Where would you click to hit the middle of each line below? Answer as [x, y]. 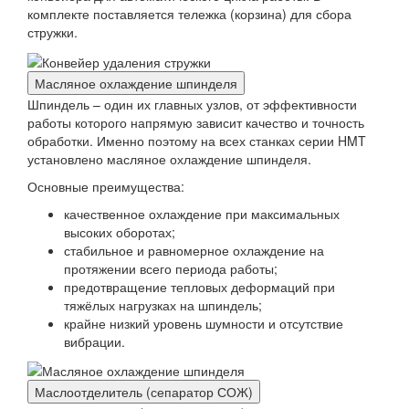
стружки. [52, 32]
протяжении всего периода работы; [171, 268]
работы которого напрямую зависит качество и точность [196, 122]
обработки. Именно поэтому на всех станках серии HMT [197, 140]
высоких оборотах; [120, 231]
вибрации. [94, 341]
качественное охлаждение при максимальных [202, 213]
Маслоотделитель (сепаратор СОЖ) [144, 391]
